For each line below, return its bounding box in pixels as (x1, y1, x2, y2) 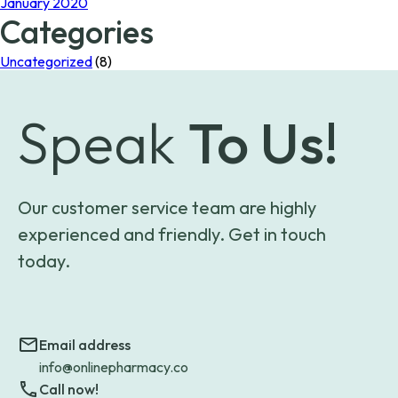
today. (18, 249, 70, 272)
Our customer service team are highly (18, 195, 316, 219)
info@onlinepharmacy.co (39, 357, 188, 376)
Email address (39, 335, 131, 354)
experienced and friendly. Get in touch (18, 222, 326, 245)
